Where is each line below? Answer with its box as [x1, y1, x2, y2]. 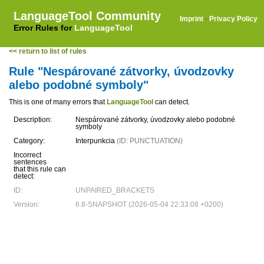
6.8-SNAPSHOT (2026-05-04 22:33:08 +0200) [75, 200, 223, 209]
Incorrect [14, 151, 41, 159]
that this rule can [14, 165, 66, 173]
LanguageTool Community [14, 9, 161, 22]
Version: [14, 200, 39, 209]
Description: [14, 115, 52, 124]
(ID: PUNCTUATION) [117, 137, 183, 145]
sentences [14, 158, 47, 166]
